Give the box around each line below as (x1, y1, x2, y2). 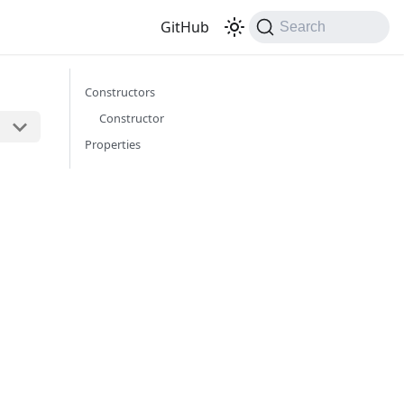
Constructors (85, 84, 155, 100)
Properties (85, 136, 141, 152)
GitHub (161, 17, 210, 37)
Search (280, 19, 326, 34)
